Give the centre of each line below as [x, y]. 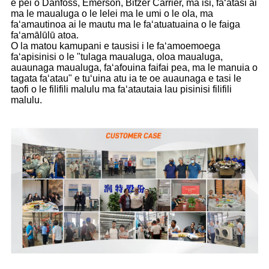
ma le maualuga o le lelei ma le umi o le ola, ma [112, 14]
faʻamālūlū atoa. [45, 35]
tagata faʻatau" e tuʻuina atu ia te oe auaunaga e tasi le [126, 79]
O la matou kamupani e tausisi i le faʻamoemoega [116, 46]
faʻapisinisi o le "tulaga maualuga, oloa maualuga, [117, 57]
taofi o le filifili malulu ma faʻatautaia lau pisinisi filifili [121, 89]
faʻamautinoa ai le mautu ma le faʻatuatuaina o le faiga [125, 25]
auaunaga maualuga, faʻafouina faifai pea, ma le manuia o [134, 68]
